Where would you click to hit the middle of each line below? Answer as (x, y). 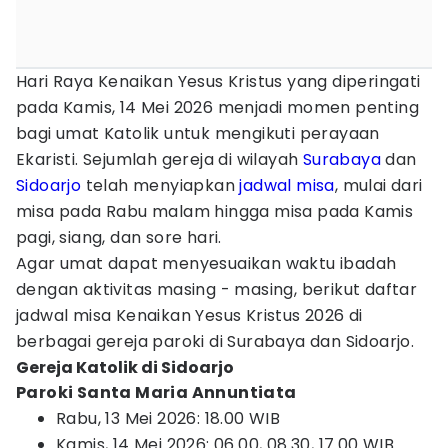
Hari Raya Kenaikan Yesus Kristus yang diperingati (218, 81)
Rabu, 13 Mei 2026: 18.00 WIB (168, 418)
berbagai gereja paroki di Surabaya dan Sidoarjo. (215, 341)
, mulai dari (378, 185)
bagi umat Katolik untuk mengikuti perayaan (198, 133)
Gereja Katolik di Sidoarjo (125, 367)
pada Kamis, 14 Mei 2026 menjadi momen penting (217, 107)
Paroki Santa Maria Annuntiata (156, 392)
